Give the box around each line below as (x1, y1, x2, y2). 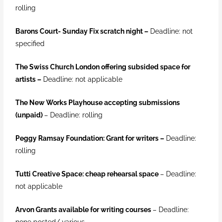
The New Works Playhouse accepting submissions (15, 99, 180, 107)
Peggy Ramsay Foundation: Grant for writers (15, 134, 159, 142)
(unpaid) (15, 111, 43, 119)
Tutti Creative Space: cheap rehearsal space (15, 169, 159, 178)
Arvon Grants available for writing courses (15, 205, 153, 214)
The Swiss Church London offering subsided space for (15, 63, 191, 71)
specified (15, 40, 45, 48)
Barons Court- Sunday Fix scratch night (15, 27, 143, 36)
